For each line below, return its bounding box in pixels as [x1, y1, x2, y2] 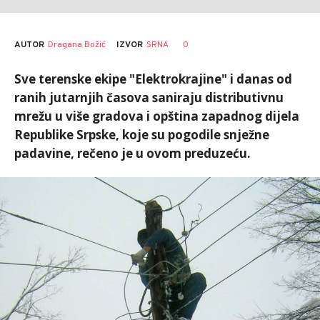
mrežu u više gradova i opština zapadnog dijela [14, 108, 299, 124]
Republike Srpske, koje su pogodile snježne [14, 126, 269, 143]
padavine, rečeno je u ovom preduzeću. [14, 145, 251, 161]
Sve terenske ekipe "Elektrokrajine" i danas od [14, 71, 292, 87]
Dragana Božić [48, 39, 106, 51]
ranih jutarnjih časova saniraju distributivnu [14, 89, 284, 106]
